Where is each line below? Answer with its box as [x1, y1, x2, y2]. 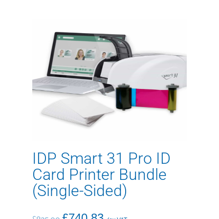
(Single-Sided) [32, 181, 127, 200]
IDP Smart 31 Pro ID [32, 149, 171, 168]
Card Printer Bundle [32, 165, 167, 184]
